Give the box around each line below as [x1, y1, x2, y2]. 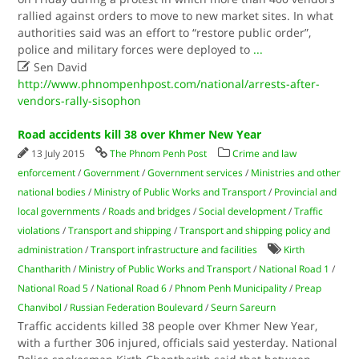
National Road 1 [259, 262, 330, 276]
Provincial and [274, 185, 337, 199]
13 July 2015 [31, 147, 88, 160]
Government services [147, 166, 244, 179]
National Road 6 [96, 281, 167, 295]
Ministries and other [251, 166, 341, 179]
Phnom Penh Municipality [175, 281, 288, 295]
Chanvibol [18, 301, 63, 314]
